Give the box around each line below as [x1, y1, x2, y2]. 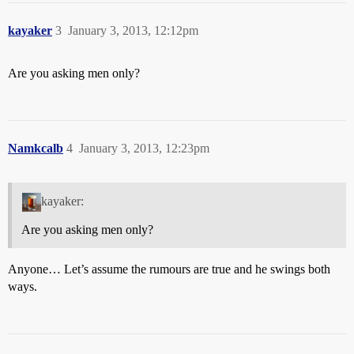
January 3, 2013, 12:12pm [68, 24, 198, 37]
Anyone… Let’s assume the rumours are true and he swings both [8, 262, 330, 276]
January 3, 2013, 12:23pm [79, 141, 209, 155]
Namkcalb [8, 141, 63, 155]
